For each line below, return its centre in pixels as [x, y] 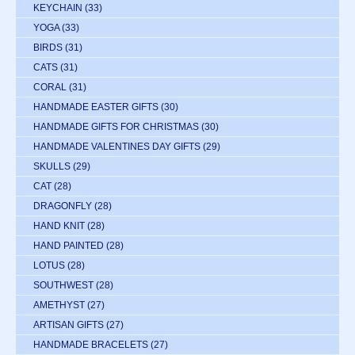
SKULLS [52, 167]
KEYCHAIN [58, 8]
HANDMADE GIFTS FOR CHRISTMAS [116, 127]
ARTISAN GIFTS [69, 325]
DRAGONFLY [63, 206]
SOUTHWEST [63, 286]
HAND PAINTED [69, 246]
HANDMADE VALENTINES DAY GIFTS [117, 147]
